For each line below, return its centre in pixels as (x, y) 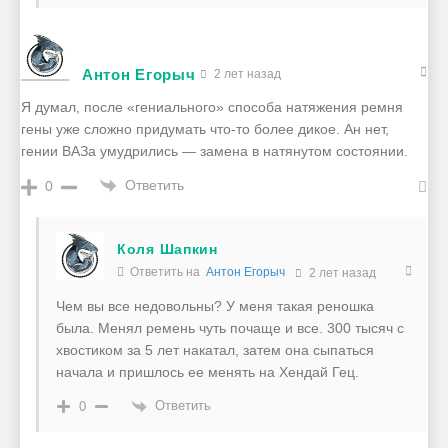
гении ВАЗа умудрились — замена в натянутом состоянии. (214, 151)
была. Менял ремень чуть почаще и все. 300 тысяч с (230, 328)
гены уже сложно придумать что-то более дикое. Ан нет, (205, 129)
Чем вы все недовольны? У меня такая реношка (215, 306)
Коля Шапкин (167, 249)
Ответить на (166, 272)
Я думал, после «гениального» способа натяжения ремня (212, 107)
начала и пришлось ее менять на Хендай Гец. (207, 372)
